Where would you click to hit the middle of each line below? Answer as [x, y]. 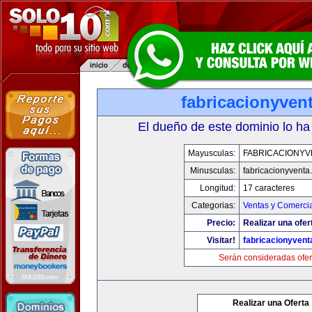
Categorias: [213, 205]
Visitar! [221, 240]
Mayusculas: [212, 153]
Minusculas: [213, 171]
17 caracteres [269, 188]
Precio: [221, 223]
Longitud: [218, 188]
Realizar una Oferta [271, 303]
